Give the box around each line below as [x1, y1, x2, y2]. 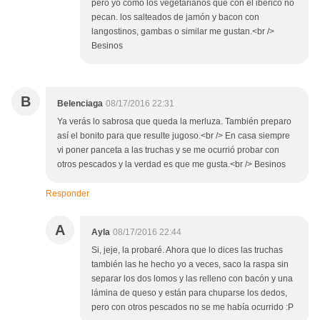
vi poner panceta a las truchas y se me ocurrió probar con [57, 145, 279, 156]
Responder [46, 189, 89, 199]
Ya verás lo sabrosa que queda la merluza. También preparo [57, 116, 291, 127]
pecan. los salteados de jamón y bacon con [91, 12, 259, 23]
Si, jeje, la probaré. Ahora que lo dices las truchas [91, 245, 283, 256]
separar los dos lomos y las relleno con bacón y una [91, 274, 293, 284]
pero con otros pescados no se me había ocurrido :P [91, 302, 294, 313]
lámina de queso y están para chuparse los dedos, [91, 288, 287, 299]
